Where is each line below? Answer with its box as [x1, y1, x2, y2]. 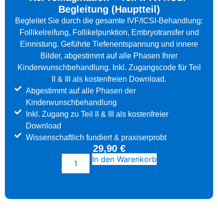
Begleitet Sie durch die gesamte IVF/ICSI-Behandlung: [15, 17, 203, 25]
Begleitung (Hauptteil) [58, 4, 160, 15]
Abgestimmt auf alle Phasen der [25, 87, 136, 95]
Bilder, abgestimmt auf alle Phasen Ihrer [40, 52, 178, 60]
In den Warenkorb [91, 154, 157, 164]
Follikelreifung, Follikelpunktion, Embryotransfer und [19, 28, 199, 37]
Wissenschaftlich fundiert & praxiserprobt [25, 133, 166, 142]
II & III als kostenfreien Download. [52, 75, 166, 84]
